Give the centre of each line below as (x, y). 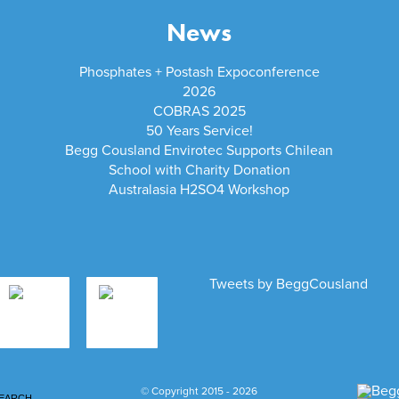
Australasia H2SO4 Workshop (199, 190)
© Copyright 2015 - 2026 (199, 391)
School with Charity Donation (199, 171)
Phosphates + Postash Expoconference (199, 73)
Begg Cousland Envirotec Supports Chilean (199, 151)
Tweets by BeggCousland (289, 284)
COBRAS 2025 (199, 112)
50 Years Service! (199, 131)
